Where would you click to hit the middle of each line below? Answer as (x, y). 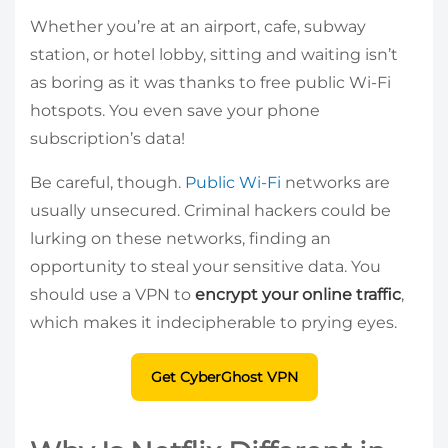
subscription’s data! (107, 138)
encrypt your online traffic (298, 294)
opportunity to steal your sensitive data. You (205, 266)
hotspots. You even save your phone (175, 110)
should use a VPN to (112, 294)
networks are (335, 182)
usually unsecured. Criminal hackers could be (210, 210)
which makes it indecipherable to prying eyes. (215, 322)
